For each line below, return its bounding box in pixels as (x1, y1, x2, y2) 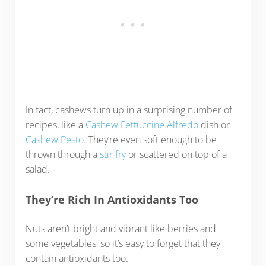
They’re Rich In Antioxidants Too (25, 192, 198, 207)
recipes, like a (25, 118, 85, 132)
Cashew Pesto (25, 133, 84, 147)
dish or (198, 118, 230, 132)
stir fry (99, 148, 126, 161)
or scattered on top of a (125, 148, 227, 161)
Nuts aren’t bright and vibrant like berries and (25, 221, 216, 235)
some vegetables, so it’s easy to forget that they (25, 236, 220, 250)
